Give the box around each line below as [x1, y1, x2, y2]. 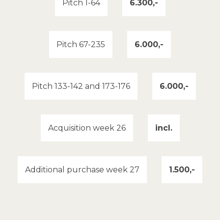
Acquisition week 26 [48, 123, 126, 133]
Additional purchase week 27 [25, 165, 139, 175]
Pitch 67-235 [56, 40, 105, 50]
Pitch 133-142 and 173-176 [31, 82, 130, 91]
